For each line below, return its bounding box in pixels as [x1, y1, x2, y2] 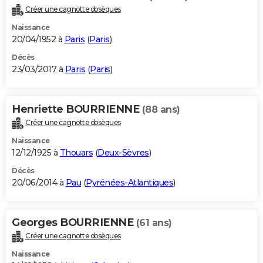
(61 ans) [136, 217, 172, 229]
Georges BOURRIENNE [12, 216, 136, 230]
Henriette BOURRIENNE [12, 103, 142, 116]
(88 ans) [141, 104, 180, 116]
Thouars [59, 147, 93, 159]
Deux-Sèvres [97, 147, 149, 159]
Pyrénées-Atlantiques [86, 177, 173, 188]
